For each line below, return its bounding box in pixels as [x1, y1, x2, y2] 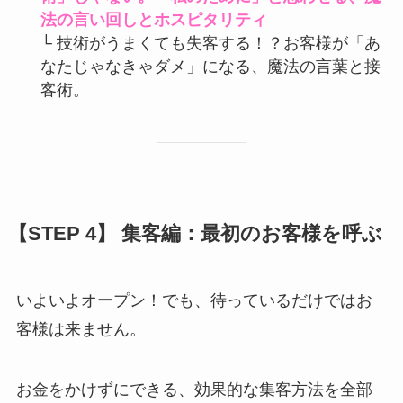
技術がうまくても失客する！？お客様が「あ [56, 33, 381, 52]
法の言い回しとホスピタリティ [40, 10, 267, 29]
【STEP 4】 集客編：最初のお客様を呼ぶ [7, 222, 382, 245]
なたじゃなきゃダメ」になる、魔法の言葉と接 [40, 57, 381, 76]
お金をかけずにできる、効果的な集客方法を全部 [15, 381, 372, 399]
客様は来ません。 [15, 319, 146, 338]
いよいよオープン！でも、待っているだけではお [15, 291, 372, 309]
